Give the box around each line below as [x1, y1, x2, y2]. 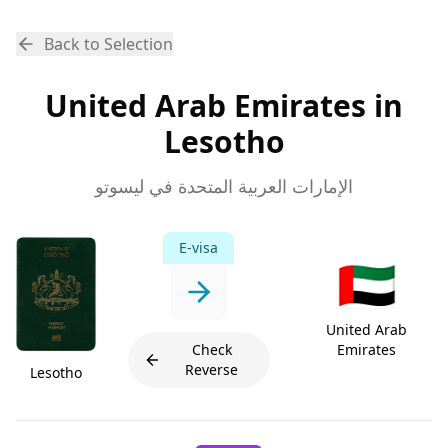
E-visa [179, 238, 219, 257]
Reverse [185, 360, 239, 379]
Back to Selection [44, 33, 173, 55]
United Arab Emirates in [45, 85, 403, 126]
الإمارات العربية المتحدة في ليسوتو [95, 174, 353, 198]
